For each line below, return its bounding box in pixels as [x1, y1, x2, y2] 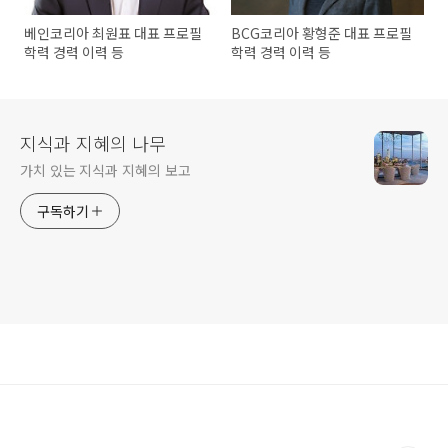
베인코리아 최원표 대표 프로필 [24, 23, 202, 44]
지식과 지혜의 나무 [20, 130, 166, 157]
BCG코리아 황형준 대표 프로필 [231, 23, 413, 44]
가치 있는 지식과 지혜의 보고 [20, 160, 191, 181]
